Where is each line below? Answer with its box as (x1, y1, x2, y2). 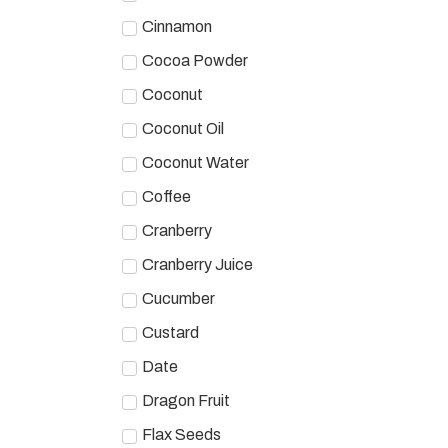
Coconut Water (142, 153, 249, 171)
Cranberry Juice (142, 255, 253, 273)
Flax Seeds (142, 425, 221, 443)
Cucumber (142, 289, 215, 307)
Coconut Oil (142, 119, 224, 137)
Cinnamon (142, 17, 212, 35)
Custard (142, 323, 199, 341)
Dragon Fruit (142, 391, 230, 409)
